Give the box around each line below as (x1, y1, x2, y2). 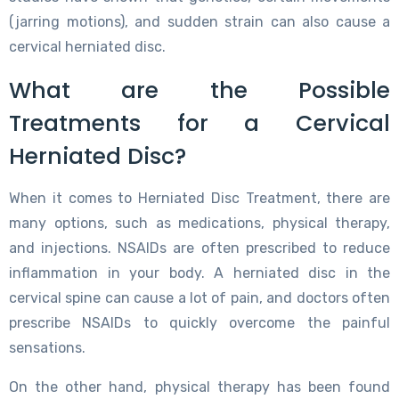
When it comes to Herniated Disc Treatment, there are (9, 189, 390, 207)
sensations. (9, 338, 85, 356)
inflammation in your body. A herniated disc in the (9, 264, 390, 281)
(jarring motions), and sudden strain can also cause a (9, 12, 390, 30)
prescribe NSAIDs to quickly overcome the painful (9, 313, 390, 331)
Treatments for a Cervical (9, 107, 390, 139)
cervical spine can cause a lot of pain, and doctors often (9, 289, 390, 306)
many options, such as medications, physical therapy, (9, 214, 390, 232)
